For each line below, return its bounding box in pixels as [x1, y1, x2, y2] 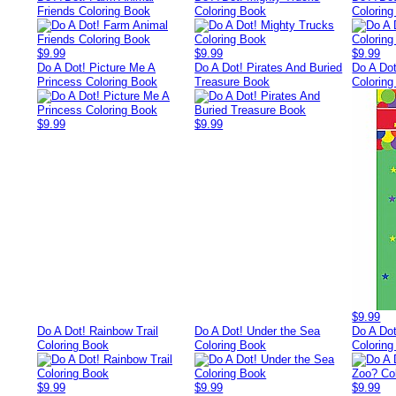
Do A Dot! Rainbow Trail [37, 324, 158, 338]
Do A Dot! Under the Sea [194, 324, 321, 338]
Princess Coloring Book [37, 75, 157, 88]
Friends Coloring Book [37, 4, 150, 18]
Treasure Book [194, 75, 270, 88]
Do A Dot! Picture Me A [37, 61, 156, 74]
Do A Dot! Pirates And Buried [194, 61, 343, 74]
